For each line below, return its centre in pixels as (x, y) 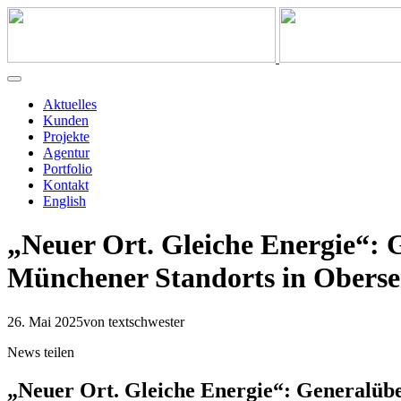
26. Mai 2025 (45, 321)
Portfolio (68, 169)
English (64, 201)
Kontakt (66, 185)
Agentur (66, 153)
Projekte (66, 137)
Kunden (66, 120)
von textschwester (134, 321)
